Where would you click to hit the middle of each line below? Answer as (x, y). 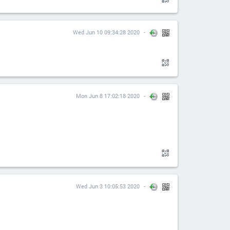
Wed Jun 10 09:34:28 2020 (106, 32)
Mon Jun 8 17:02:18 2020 (108, 96)
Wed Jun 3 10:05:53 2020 (108, 186)
